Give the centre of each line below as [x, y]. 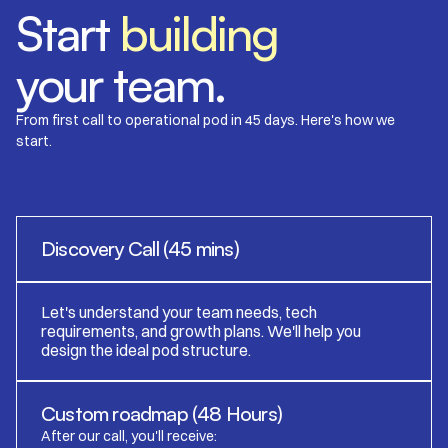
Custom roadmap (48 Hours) [161, 414]
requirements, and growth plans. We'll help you [201, 331]
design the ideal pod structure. [146, 350]
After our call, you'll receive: [129, 436]
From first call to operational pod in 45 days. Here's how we [205, 120]
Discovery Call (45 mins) [140, 249]
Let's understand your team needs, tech [179, 312]
